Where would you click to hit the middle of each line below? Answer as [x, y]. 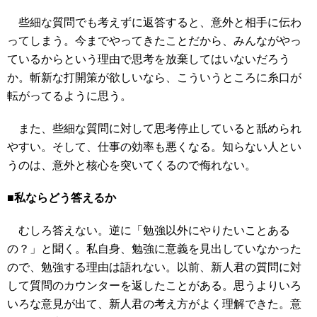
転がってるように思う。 [69, 96]
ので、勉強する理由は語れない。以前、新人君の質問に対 [154, 267]
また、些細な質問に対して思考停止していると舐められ [154, 128]
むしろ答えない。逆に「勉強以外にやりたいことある [149, 230]
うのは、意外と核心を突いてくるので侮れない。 [132, 165]
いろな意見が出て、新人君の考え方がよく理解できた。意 [154, 304]
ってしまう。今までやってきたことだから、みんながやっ [154, 41]
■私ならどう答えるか [62, 198]
